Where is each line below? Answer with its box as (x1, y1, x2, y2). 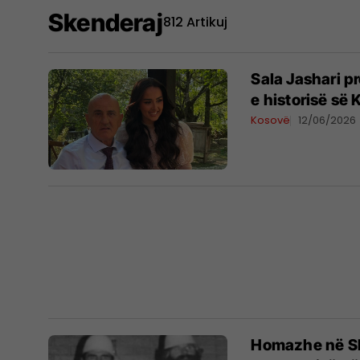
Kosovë (251, 112, 291, 128)
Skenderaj (48, 8, 163, 37)
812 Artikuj (162, 13, 227, 31)
